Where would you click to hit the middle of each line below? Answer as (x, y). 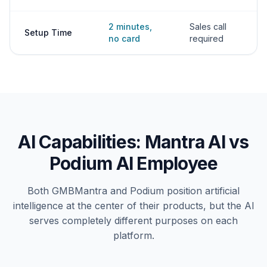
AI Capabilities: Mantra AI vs (133, 142)
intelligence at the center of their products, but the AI (133, 206)
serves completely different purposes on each (133, 221)
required (207, 38)
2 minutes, (130, 27)
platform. (133, 235)
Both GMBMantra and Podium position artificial (133, 191)
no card (124, 38)
